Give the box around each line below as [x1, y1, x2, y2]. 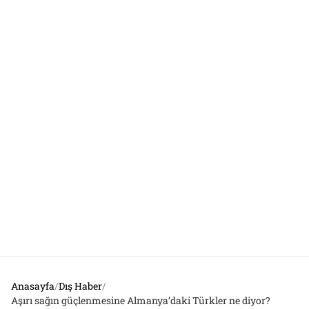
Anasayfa [11, 279, 54, 293]
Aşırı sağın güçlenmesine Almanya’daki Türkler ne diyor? [11, 294, 270, 308]
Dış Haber [59, 279, 102, 293]
